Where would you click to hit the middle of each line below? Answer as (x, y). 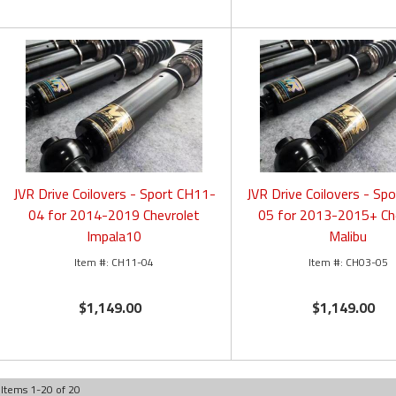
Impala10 (114, 236)
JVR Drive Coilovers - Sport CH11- (114, 194)
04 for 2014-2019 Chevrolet (114, 215)
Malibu (348, 236)
